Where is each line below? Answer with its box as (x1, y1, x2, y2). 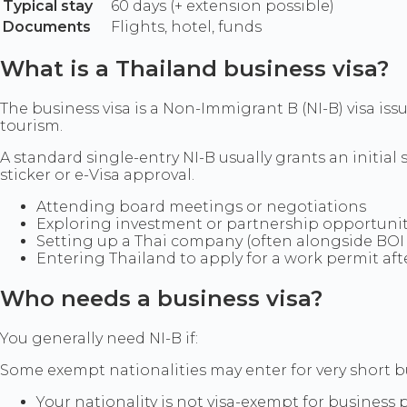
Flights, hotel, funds (111, 17, 262, 35)
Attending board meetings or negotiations (36, 198, 366, 216)
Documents (3, 17, 91, 35)
